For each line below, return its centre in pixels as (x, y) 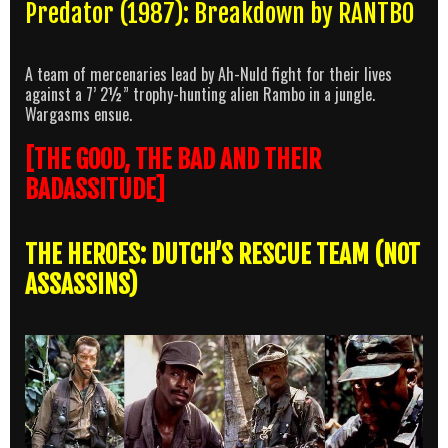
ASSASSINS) (81, 284)
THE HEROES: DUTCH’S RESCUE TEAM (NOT (222, 254)
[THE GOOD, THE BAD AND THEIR (173, 159)
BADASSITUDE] (95, 189)
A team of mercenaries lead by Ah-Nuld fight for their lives (208, 73)
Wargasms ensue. (78, 113)
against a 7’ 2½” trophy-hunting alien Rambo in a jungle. (200, 93)
